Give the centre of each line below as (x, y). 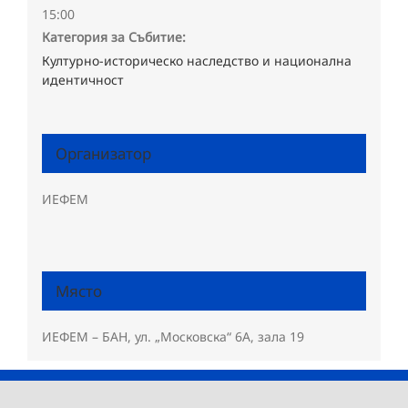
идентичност (82, 80)
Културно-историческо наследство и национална (196, 61)
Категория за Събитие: (113, 37)
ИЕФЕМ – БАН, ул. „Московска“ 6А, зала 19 (173, 337)
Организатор (103, 154)
